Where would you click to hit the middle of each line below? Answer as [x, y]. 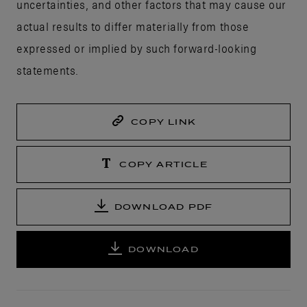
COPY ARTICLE [163, 164]
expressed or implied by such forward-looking [137, 48]
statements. [48, 70]
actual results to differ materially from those [133, 26]
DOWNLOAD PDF [163, 207]
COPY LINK [163, 122]
